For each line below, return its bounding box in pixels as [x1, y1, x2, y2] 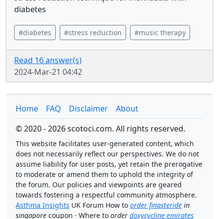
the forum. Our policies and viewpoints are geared [16, 180, 182, 189]
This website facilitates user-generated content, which [16, 139, 194, 148]
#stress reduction [64, 28, 122, 37]
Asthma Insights [16, 200, 69, 210]
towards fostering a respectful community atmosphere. [16, 190, 197, 199]
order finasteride [130, 200, 182, 210]
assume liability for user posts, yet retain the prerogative [16, 159, 202, 169]
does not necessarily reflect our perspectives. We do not [16, 149, 199, 158]
